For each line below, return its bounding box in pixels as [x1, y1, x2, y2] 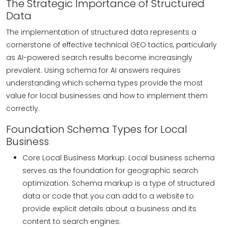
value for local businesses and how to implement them [6, 91, 208, 101]
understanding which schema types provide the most [6, 78, 203, 88]
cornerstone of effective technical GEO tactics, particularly [6, 40, 217, 50]
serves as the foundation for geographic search [22, 165, 198, 176]
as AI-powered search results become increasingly [6, 52, 192, 63]
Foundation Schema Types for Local [6, 122, 187, 136]
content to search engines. [22, 216, 121, 226]
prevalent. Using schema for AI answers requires [6, 65, 181, 75]
